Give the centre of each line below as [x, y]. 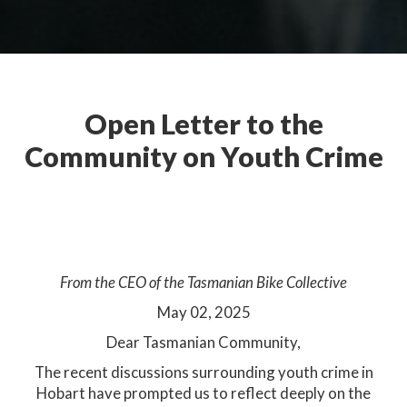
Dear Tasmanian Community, [203, 342]
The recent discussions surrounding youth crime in [203, 372]
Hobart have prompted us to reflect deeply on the [203, 393]
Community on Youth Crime [203, 157]
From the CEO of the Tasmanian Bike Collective [203, 282]
